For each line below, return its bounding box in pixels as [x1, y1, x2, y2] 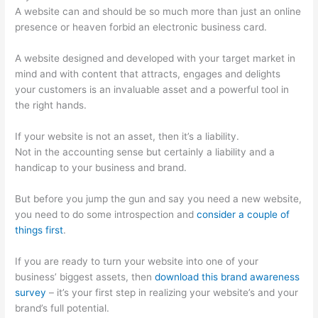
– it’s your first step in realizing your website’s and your [46, 286, 299, 298]
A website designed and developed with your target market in [15, 53, 296, 65]
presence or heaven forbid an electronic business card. [15, 21, 268, 33]
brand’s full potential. [15, 302, 110, 314]
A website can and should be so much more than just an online [15, 6, 302, 18]
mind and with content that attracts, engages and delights [15, 68, 281, 80]
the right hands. [15, 99, 87, 111]
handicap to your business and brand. [15, 161, 187, 173]
